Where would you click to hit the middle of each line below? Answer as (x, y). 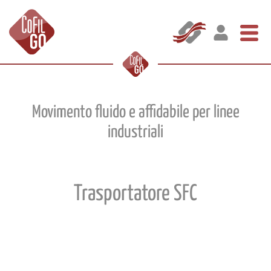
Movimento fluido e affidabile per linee (135, 113)
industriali (135, 132)
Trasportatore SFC (135, 194)
